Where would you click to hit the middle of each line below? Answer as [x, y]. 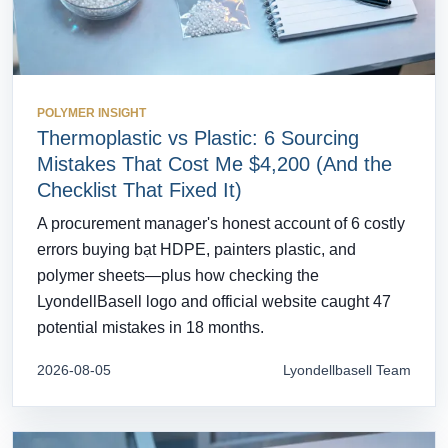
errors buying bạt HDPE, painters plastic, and [196, 249]
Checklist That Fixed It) [139, 189]
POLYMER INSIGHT [91, 112]
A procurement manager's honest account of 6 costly [221, 223]
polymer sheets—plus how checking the [178, 275]
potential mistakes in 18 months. [150, 327]
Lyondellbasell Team [347, 369]
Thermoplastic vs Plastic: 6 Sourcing [198, 137]
